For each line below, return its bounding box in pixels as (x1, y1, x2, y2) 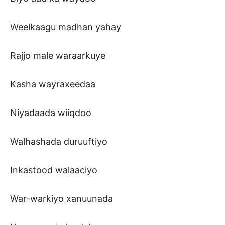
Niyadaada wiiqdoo (10, 107, 91, 119)
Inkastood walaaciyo (10, 165, 97, 176)
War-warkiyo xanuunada (10, 193, 113, 204)
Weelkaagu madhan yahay (10, 22, 121, 33)
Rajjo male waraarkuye (10, 50, 105, 61)
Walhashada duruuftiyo (10, 136, 107, 147)
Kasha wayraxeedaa (10, 79, 95, 90)
